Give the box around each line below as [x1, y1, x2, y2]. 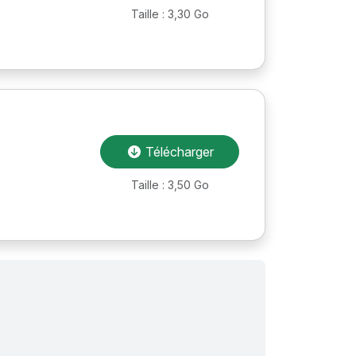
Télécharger [141, 143, 214, 160]
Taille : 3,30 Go [130, 6, 209, 21]
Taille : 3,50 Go [130, 177, 209, 192]
